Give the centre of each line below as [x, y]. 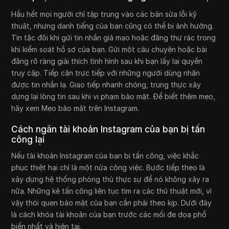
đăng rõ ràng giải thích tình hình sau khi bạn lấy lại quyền [107, 61]
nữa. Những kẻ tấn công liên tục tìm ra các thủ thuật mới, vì [112, 191]
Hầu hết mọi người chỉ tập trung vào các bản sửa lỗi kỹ [104, 14]
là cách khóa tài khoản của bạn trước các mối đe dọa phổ [109, 215]
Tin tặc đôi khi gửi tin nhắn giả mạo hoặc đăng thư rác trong [114, 38]
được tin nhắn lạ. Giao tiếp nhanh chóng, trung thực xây [106, 85]
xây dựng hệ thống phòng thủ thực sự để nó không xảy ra [110, 179]
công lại [28, 140]
